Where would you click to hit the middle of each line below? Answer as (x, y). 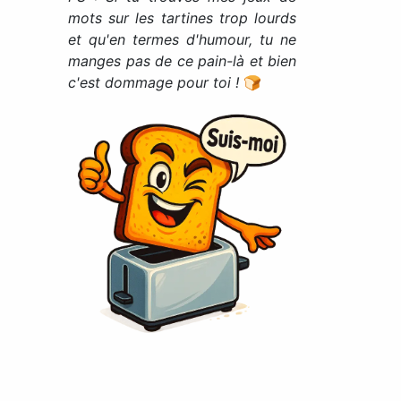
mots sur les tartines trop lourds (182, 18)
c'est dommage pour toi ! (154, 82)
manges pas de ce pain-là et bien (182, 61)
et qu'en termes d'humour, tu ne (182, 39)
